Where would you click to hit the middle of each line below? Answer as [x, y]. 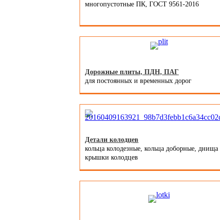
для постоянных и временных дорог [138, 81]
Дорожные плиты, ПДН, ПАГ [132, 72]
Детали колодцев [112, 140]
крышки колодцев [111, 158]
